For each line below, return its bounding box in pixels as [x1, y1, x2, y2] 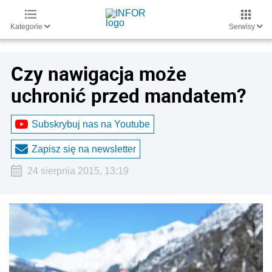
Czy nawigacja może [11, 61, 186, 86]
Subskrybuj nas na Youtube [32, 118, 150, 129]
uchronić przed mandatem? [11, 83, 246, 108]
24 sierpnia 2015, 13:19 [27, 166, 129, 176]
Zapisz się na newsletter [32, 143, 136, 154]
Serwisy [229, 22, 257, 31]
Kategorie [10, 22, 44, 31]
